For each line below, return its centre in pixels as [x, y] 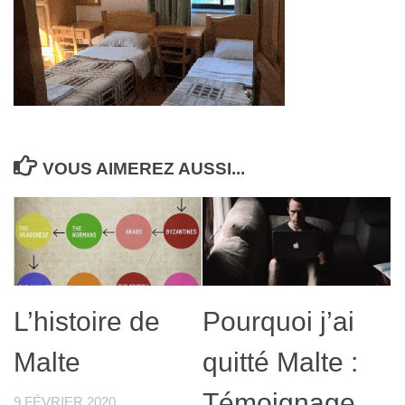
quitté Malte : [280, 362]
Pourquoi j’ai [278, 321]
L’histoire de [87, 321]
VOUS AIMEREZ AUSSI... [144, 168]
